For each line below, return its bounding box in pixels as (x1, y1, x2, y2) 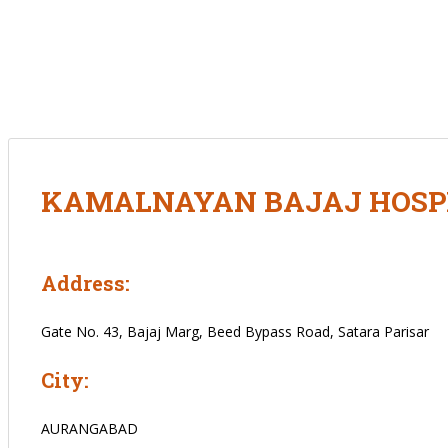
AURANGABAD (41, 418, 138, 438)
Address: (41, 269, 130, 296)
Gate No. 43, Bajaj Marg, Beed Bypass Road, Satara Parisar (41, 321, 429, 341)
